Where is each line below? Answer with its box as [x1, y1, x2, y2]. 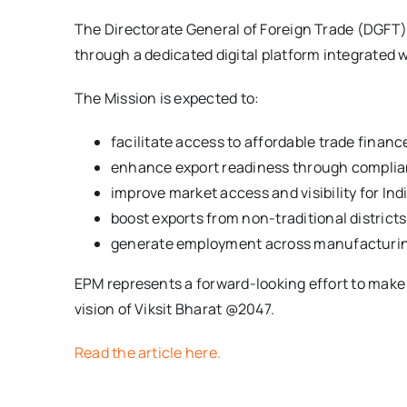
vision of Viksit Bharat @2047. [74, 299, 275, 320]
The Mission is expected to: [74, 88, 260, 109]
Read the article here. [74, 342, 222, 363]
